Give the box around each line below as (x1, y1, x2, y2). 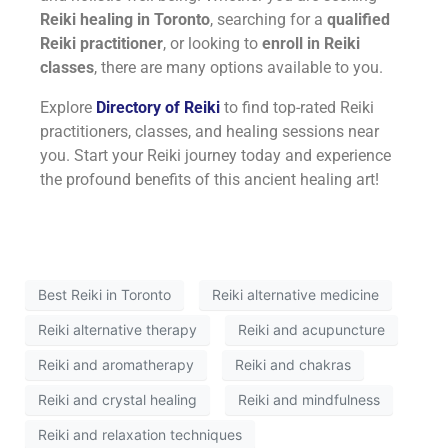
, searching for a (210, 9, 327, 29)
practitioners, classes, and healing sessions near (40, 121, 379, 141)
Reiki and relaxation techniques (38, 426, 242, 444)
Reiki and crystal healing (38, 391, 197, 409)
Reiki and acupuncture (238, 321, 385, 339)
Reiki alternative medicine (212, 286, 379, 304)
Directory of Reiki (96, 97, 220, 117)
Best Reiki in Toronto (38, 286, 171, 304)
